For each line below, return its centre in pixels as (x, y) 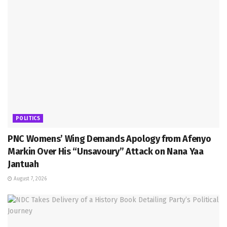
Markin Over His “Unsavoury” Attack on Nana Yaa (106, 151)
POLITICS (28, 118)
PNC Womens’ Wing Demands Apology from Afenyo (109, 139)
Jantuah (23, 164)
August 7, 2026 (29, 179)
